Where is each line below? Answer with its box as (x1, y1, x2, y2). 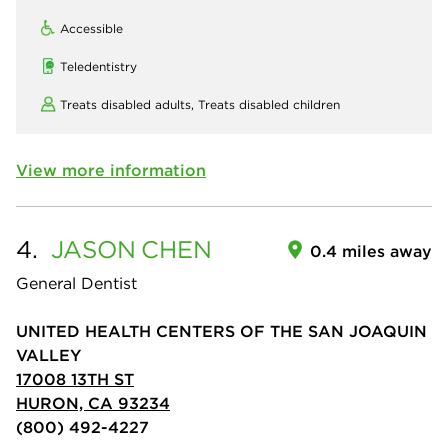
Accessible (60, 21, 123, 36)
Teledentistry (60, 59, 137, 74)
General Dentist (16, 273, 137, 293)
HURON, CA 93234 (16, 393, 170, 413)
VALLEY (16, 345, 81, 365)
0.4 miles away (310, 241, 432, 261)
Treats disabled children (198, 97, 340, 112)
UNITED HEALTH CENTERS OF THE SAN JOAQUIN (16, 321, 427, 341)
